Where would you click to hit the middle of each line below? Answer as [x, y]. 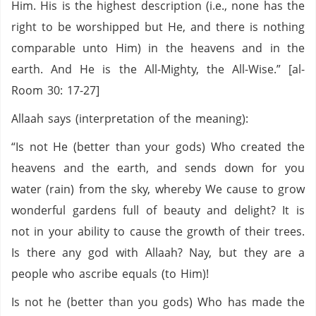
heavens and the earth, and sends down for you [158, 168]
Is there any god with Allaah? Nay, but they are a [158, 253]
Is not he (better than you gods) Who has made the [158, 302]
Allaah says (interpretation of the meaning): [130, 119]
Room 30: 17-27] [55, 90]
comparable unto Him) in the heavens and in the [158, 48]
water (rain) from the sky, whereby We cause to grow [158, 189]
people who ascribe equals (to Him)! [110, 274]
